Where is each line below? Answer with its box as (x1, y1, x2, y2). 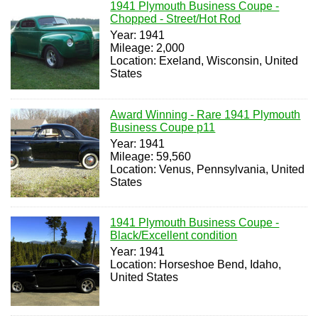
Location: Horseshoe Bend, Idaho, (110, 258, 282, 271)
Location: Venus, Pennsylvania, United (110, 163, 305, 175)
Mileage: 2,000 (110, 42, 185, 55)
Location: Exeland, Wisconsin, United (110, 55, 299, 67)
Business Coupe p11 (110, 121, 216, 133)
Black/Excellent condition (110, 229, 238, 242)
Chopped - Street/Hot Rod (110, 13, 241, 26)
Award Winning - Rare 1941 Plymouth (110, 108, 301, 121)
